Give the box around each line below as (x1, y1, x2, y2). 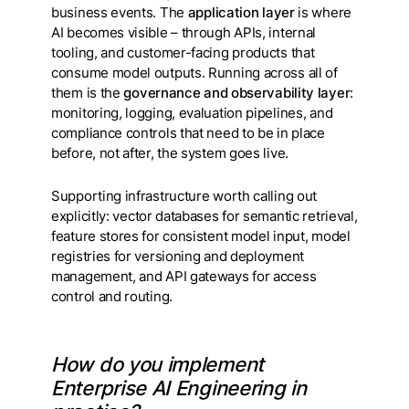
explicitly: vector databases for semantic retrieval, (51, 207, 358, 225)
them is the (51, 84, 124, 101)
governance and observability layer (123, 84, 351, 101)
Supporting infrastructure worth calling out (51, 187, 318, 204)
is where (294, 4, 351, 21)
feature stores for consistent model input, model (51, 227, 351, 245)
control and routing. (51, 288, 176, 305)
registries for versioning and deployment (51, 247, 304, 265)
